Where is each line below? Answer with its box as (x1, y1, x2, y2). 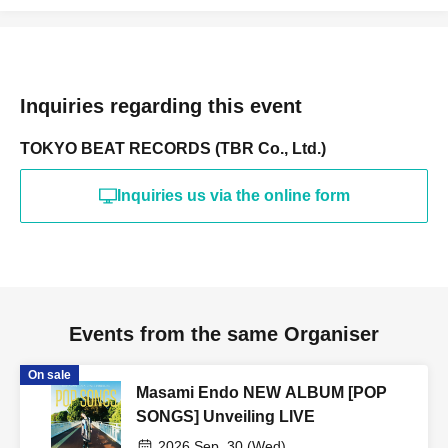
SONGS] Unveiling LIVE (136, 407, 315, 425)
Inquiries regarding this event (20, 94, 302, 117)
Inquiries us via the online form (116, 186, 350, 204)
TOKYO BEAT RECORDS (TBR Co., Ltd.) (20, 139, 326, 157)
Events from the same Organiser (69, 322, 379, 345)
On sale (28, 367, 71, 382)
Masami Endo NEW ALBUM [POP (136, 383, 387, 401)
